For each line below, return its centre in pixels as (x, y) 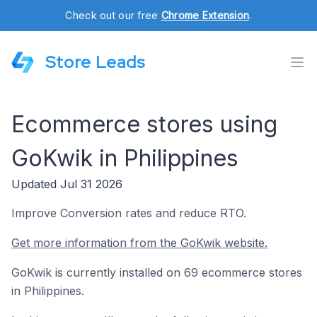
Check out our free (113, 15)
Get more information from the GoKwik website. (139, 243)
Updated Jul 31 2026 (67, 184)
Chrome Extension (205, 15)
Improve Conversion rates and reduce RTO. (129, 213)
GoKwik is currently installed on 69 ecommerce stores (157, 272)
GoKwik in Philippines (125, 158)
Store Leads (95, 62)
